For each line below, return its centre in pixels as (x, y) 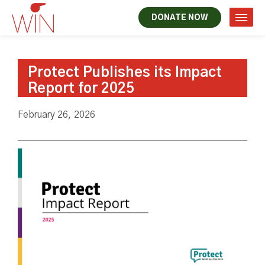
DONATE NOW (180, 18)
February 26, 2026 (56, 115)
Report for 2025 (81, 89)
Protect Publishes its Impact (125, 73)
